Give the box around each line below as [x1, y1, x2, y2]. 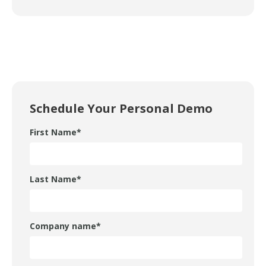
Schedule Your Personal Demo [30, 100, 213, 116]
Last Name [30, 173, 77, 185]
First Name [30, 126, 77, 138]
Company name [30, 220, 96, 232]
